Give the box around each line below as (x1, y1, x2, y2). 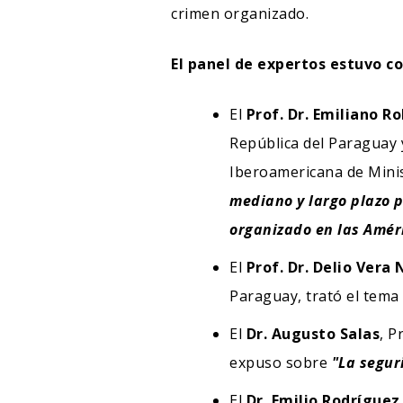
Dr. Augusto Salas (246, 323, 380, 344)
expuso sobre (229, 352, 332, 372)
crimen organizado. (171, 3, 309, 23)
